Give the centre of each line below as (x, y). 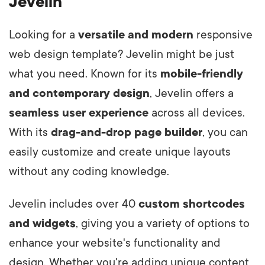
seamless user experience (79, 113)
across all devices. (197, 113)
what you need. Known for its (85, 74)
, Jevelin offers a (192, 93)
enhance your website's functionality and (115, 243)
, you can (225, 132)
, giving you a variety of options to (163, 223)
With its (30, 132)
